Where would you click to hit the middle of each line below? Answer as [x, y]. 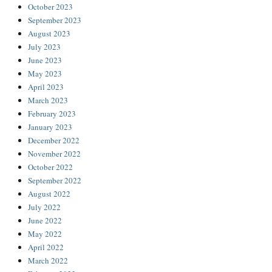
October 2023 [51, 7]
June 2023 [45, 60]
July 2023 [45, 47]
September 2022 [55, 181]
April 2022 [46, 247]
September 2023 [55, 20]
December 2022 [54, 141]
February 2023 [52, 114]
